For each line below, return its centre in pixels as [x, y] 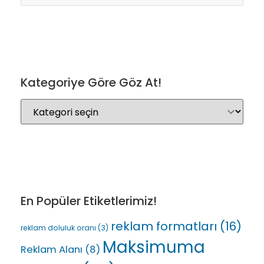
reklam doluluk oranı [58, 228]
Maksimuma [154, 247]
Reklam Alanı [52, 250]
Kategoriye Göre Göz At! [91, 83]
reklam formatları [164, 227]
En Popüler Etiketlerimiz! [89, 201]
